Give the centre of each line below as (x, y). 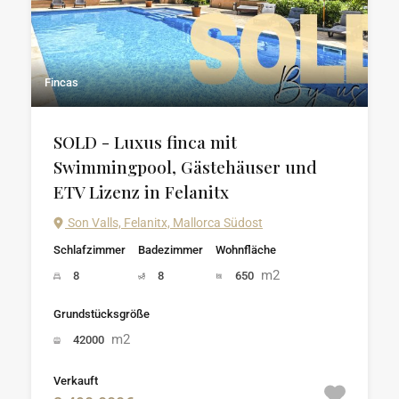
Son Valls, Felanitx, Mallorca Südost (164, 222)
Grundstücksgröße (102, 313)
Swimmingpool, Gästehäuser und (185, 166)
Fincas (61, 82)
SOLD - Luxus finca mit (145, 141)
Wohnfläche (246, 249)
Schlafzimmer (90, 249)
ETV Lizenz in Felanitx (141, 191)
